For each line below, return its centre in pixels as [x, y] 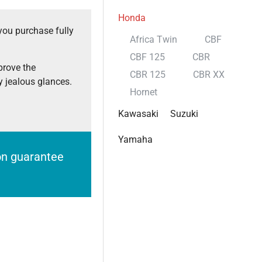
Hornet [144, 92]
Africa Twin [154, 39]
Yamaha [135, 139]
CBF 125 [147, 57]
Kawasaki [138, 114]
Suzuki [184, 114]
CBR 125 [148, 75]
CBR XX [209, 75]
